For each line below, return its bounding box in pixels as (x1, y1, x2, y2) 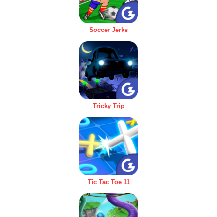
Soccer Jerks (89, 26, 128, 34)
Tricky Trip (93, 102, 124, 110)
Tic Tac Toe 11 (87, 178, 130, 186)
